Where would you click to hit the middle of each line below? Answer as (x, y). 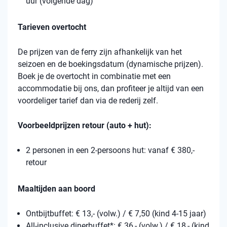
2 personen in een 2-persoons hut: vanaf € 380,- (110, 150)
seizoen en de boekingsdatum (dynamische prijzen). (110, 64)
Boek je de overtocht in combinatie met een (94, 77)
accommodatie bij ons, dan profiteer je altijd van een (111, 89)
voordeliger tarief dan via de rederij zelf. (88, 101)
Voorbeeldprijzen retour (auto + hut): (86, 126)
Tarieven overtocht (52, 27)
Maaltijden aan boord (58, 189)
